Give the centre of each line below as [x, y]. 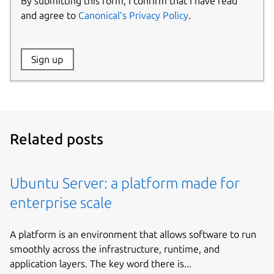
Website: [40, 60]
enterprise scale [61, 202]
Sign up [47, 60]
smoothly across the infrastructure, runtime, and [115, 249]
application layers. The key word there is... [101, 263]
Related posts [57, 139]
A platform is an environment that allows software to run [133, 234]
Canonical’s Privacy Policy [133, 16]
